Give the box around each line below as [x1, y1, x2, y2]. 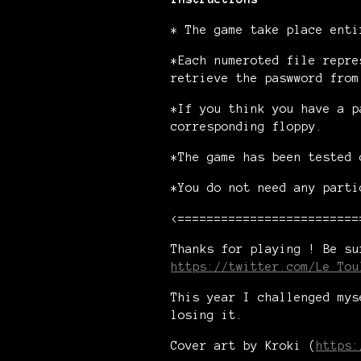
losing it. [171, 309, 243, 322]
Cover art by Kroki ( [171, 339, 316, 352]
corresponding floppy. [171, 120, 323, 133]
